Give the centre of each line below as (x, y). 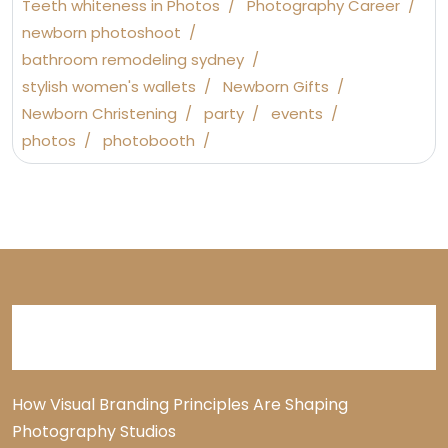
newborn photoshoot (101, 33)
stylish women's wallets (109, 87)
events (297, 114)
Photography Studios (94, 432)
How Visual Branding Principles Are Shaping (180, 405)
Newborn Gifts (276, 87)
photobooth (149, 141)
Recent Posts (97, 338)
